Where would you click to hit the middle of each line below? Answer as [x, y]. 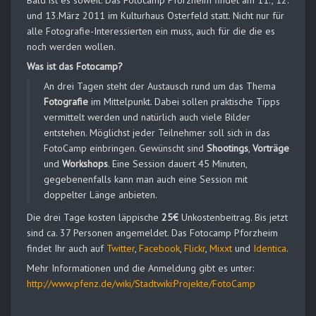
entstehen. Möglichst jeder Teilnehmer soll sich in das [157, 133]
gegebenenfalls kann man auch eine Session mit [146, 180]
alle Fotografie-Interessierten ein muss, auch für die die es [151, 31]
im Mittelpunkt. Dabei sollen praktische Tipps [184, 102]
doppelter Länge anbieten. [101, 195]
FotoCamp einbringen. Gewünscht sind [125, 148]
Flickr [195, 249]
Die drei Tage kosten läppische [94, 218]
